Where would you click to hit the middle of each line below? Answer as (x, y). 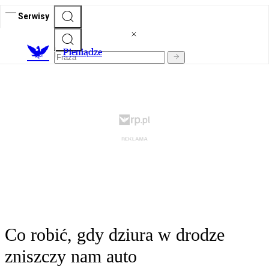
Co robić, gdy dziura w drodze (115, 235)
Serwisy (34, 16)
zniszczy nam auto (71, 256)
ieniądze (86, 52)
